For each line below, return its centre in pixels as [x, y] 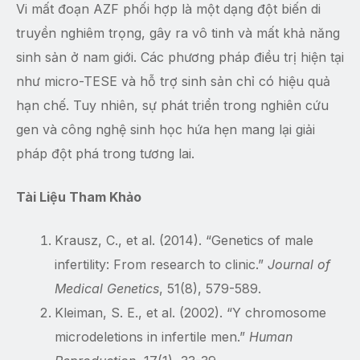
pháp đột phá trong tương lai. [105, 154]
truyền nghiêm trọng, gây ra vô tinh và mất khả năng [178, 33]
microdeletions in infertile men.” [152, 337]
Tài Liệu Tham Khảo [79, 197]
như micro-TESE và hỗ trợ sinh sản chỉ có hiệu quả [173, 82]
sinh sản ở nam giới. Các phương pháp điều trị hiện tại [180, 57]
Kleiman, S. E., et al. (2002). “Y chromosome [190, 313]
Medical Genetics [107, 289]
